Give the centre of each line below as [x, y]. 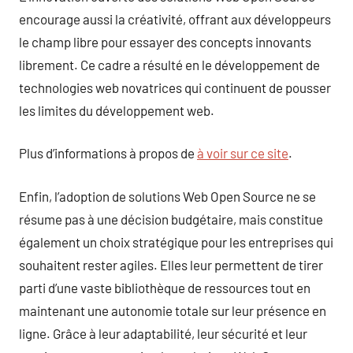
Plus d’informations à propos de [108, 153]
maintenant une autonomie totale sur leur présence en [173, 310]
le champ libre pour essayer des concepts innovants [165, 41]
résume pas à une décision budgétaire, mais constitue [171, 219]
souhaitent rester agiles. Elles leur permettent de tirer [171, 264]
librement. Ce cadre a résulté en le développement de [169, 64]
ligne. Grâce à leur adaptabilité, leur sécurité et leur [163, 333]
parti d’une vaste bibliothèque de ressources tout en [165, 287]
